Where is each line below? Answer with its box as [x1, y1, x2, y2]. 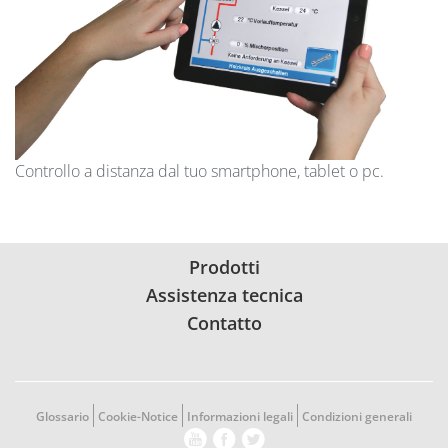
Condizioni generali [302, 408, 412, 426]
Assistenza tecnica [145, 283, 303, 308]
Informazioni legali [187, 408, 293, 426]
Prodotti [188, 255, 260, 280]
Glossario [36, 408, 89, 426]
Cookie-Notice [98, 408, 178, 426]
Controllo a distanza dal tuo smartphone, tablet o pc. [15, 160, 384, 183]
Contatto [186, 311, 262, 336]
